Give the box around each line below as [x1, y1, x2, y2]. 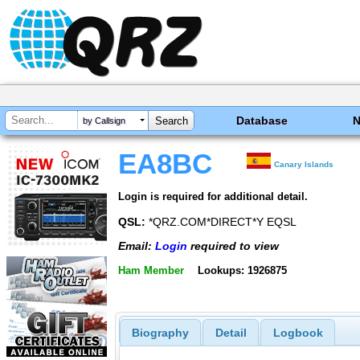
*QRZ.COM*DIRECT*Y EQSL [145, 215, 297, 228]
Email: [118, 239, 155, 253]
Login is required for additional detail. [118, 190, 308, 202]
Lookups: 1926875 [197, 264, 287, 276]
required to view [187, 239, 279, 253]
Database [236, 114, 288, 127]
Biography [131, 326, 189, 340]
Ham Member [118, 264, 184, 276]
